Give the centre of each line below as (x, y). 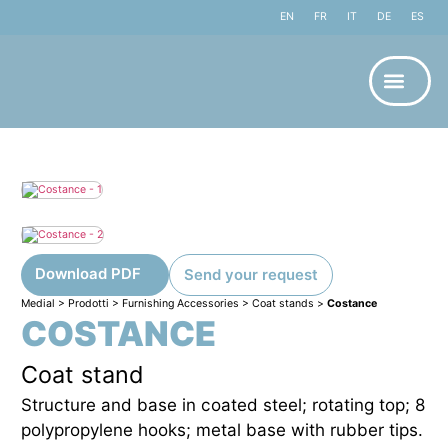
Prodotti (88, 303)
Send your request (251, 275)
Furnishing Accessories (180, 303)
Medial (37, 303)
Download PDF (87, 273)
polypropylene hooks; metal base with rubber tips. (221, 429)
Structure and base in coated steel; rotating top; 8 (223, 404)
